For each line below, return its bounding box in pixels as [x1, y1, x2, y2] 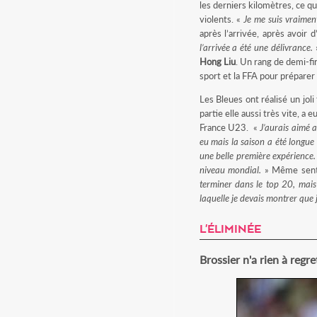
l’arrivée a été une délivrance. [199, 42, 313, 53]
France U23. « [199, 122, 260, 133]
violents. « [199, 13, 243, 25]
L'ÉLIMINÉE [199, 221, 261, 236]
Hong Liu [199, 56, 236, 67]
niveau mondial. [199, 164, 262, 175]
